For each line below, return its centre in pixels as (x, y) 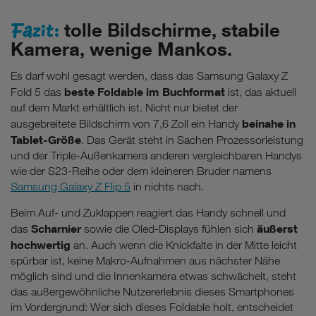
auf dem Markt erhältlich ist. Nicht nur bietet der (124, 107)
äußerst (277, 228)
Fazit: (35, 29)
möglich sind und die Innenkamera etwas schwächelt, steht (153, 276)
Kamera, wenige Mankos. (121, 48)
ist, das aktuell (261, 92)
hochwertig (41, 244)
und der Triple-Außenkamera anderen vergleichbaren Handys (156, 155)
